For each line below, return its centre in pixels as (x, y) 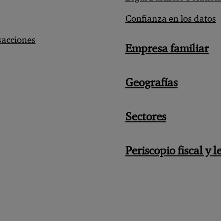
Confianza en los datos (171, 18)
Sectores (146, 117)
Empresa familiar (167, 49)
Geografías (151, 83)
